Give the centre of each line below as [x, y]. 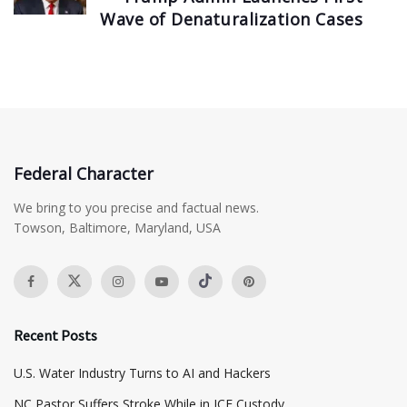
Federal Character [84, 173]
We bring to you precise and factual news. [136, 207]
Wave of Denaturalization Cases [232, 19]
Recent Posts [55, 335]
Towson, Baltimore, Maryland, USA [117, 227]
